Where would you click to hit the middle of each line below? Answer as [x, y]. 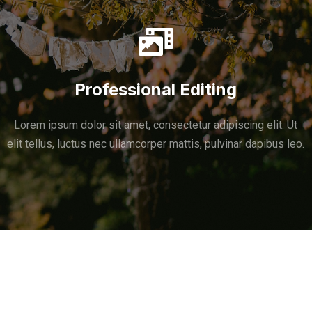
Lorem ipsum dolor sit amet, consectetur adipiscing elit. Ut [156, 125]
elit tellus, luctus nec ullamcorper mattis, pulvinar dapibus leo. [156, 144]
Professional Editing [156, 89]
